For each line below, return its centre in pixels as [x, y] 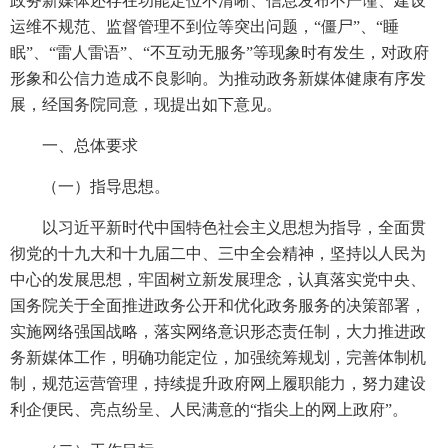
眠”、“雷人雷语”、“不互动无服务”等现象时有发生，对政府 [219, 52]
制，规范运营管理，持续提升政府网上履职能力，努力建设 [218, 383]
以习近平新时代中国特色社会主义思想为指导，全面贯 [234, 227]
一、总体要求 [90, 145]
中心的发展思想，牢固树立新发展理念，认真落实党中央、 [218, 279]
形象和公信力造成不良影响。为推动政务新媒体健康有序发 [218, 78]
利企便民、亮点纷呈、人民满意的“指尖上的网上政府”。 [209, 409]
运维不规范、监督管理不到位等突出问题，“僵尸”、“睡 [204, 26]
